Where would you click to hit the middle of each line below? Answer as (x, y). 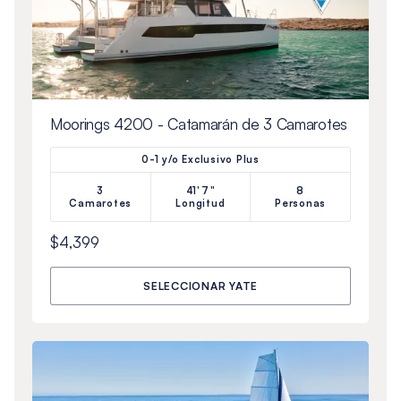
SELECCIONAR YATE (200, 286)
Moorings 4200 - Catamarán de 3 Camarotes (198, 124)
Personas (301, 203)
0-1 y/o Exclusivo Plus (200, 159)
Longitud (200, 203)
